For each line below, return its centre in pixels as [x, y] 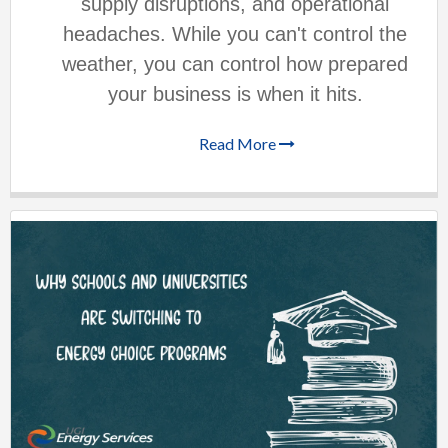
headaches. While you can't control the [235, 34]
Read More [239, 143]
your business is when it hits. [235, 94]
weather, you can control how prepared [235, 64]
